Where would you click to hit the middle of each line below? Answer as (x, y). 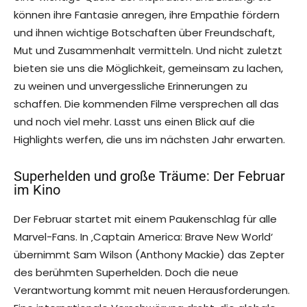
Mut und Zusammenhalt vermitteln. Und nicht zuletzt (148, 51)
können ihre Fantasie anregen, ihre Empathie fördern (147, 15)
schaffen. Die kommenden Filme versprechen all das (146, 104)
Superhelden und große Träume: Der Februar (149, 176)
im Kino (37, 190)
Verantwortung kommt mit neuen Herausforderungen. (152, 291)
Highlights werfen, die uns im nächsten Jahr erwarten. (149, 140)
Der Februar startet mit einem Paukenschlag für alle (145, 219)
